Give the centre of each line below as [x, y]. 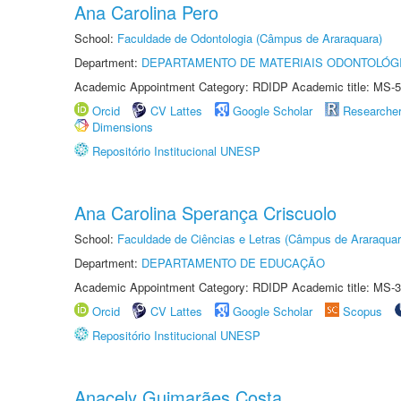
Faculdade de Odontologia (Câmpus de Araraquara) [250, 38]
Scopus [363, 311]
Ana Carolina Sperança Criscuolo [205, 213]
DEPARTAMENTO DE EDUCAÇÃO [233, 263]
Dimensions [123, 127]
